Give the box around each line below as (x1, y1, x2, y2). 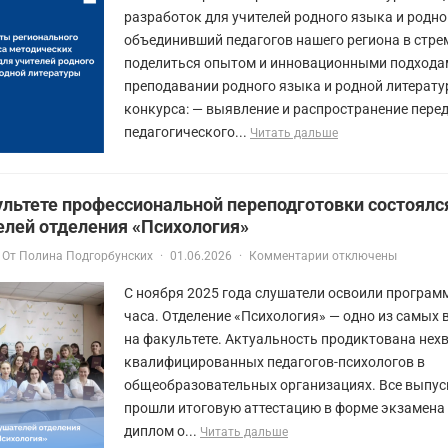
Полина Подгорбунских (19, 248, 153, 263)
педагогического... (124, 123, 250, 140)
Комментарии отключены (249, 248, 397, 263)
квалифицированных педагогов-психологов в (124, 353, 425, 370)
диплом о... (124, 422, 200, 439)
